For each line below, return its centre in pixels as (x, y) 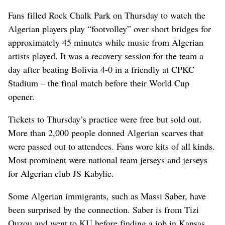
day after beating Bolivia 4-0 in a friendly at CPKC (101, 69)
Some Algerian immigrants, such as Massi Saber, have (107, 196)
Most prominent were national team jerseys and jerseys (108, 159)
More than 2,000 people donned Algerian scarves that (106, 132)
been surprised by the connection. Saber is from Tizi (103, 209)
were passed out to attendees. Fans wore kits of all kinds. (111, 146)
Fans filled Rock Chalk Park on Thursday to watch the (107, 15)
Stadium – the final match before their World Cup (99, 83)
